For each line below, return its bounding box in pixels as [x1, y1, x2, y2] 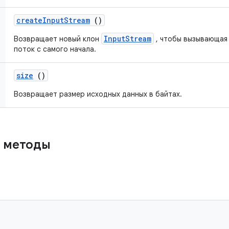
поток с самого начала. [14, 44, 96, 54]
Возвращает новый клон [14, 34, 101, 43]
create [16, 15, 42, 25]
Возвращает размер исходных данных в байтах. [14, 89, 182, 99]
